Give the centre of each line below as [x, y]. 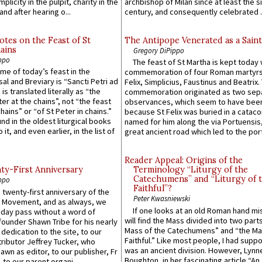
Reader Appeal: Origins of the [184, 161]
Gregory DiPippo [159, 51]
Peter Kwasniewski [162, 199]
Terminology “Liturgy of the [191, 170]
